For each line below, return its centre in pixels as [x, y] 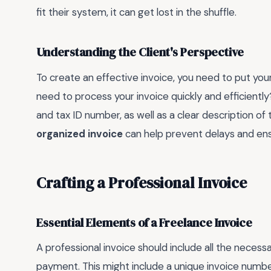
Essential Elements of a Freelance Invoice [144, 223]
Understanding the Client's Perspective [140, 53]
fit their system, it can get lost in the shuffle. [136, 12]
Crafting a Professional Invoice [142, 183]
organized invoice [80, 133]
